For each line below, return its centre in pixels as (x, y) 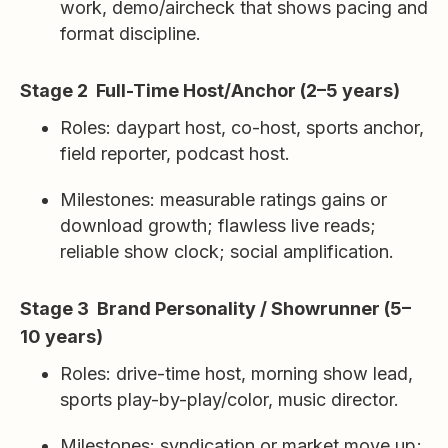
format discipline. (130, 33)
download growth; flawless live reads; (218, 225)
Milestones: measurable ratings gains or (223, 199)
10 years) (61, 336)
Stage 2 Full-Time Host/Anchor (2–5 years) (210, 90)
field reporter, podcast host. (175, 153)
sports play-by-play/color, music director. (229, 399)
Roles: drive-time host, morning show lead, (236, 373)
